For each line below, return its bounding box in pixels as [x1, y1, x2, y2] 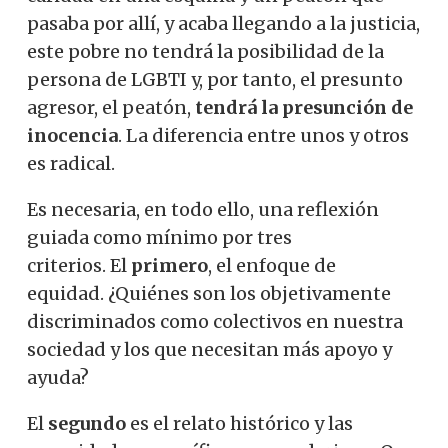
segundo [48, 411, 126, 435]
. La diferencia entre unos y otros [118, 123, 409, 147]
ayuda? [27, 365, 89, 389]
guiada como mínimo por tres [27, 225, 292, 249]
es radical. [27, 151, 115, 175]
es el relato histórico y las [126, 411, 353, 435]
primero [131, 253, 208, 277]
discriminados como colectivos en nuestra [27, 309, 403, 333]
